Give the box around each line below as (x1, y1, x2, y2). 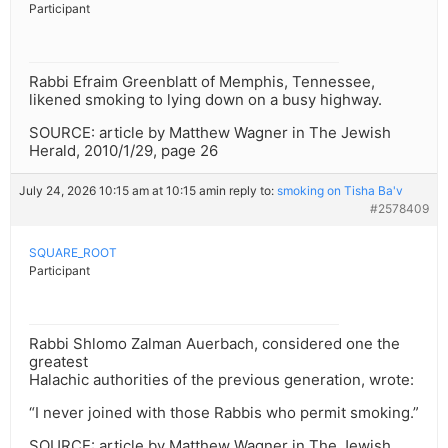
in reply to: (216, 183, 277, 199)
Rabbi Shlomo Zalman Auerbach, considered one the (29, 334, 400, 354)
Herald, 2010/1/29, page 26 (29, 141, 218, 161)
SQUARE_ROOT (29, 245, 117, 261)
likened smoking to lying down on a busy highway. (29, 90, 382, 110)
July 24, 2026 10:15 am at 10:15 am (19, 183, 216, 199)
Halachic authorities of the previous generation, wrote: (29, 370, 414, 390)
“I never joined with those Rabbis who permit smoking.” (29, 403, 419, 423)
